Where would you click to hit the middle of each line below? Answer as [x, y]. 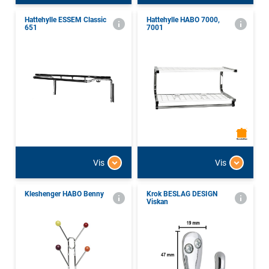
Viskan [157, 202]
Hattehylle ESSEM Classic [65, 20]
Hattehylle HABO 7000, [183, 20]
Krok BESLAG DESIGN [182, 194]
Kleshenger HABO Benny [64, 194]
